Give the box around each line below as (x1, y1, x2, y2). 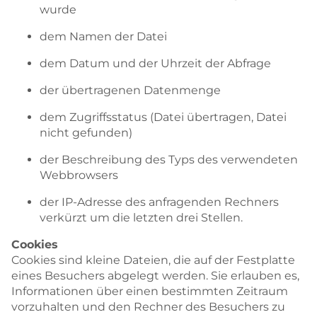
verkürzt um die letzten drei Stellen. (40, 210, 243, 224)
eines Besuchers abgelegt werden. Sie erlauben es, (11, 268, 299, 282)
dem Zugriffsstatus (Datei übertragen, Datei (40, 110, 287, 124)
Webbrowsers (40, 168, 118, 182)
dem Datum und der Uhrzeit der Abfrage (40, 56, 271, 70)
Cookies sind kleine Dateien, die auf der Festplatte (11, 253, 295, 267)
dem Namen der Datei (40, 29, 167, 43)
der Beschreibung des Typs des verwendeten (40, 152, 298, 166)
